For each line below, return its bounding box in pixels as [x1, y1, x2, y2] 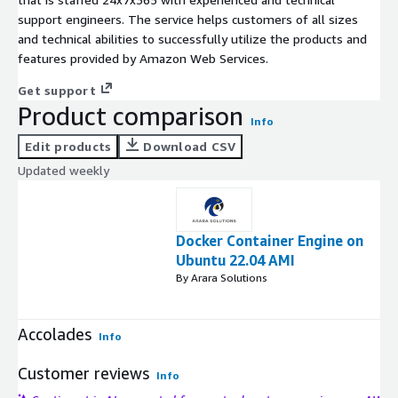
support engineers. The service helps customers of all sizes [18, 12, 358, 28]
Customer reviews [18, 363, 149, 384]
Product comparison [18, 101, 243, 131]
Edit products [25, 139, 112, 155]
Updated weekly [18, 163, 109, 179]
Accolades [18, 324, 92, 345]
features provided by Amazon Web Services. [18, 51, 268, 67]
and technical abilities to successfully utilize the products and [18, 31, 367, 47]
